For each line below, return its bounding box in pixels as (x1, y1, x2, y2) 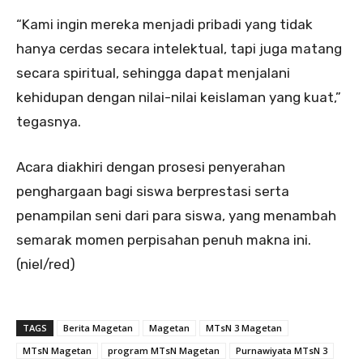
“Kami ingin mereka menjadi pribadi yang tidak (16, 16, 313, 33)
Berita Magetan (63, 322, 133, 335)
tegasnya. (16, 113, 81, 130)
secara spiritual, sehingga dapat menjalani (16, 65, 290, 82)
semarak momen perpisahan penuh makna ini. (16, 232, 311, 249)
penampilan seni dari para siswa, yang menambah (16, 207, 336, 224)
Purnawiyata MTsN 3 (236, 344, 327, 357)
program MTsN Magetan (108, 344, 220, 357)
